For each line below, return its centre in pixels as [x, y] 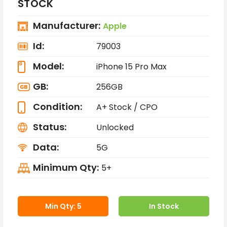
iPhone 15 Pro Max [131, 67]
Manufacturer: [67, 25]
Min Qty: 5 [63, 206]
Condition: [58, 106]
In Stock [164, 206]
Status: [50, 127]
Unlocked [115, 128]
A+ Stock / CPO [127, 107]
